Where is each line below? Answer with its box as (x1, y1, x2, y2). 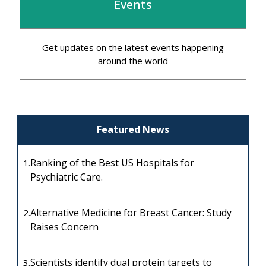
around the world (98, 54, 168, 66)
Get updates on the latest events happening (42, 41, 224, 53)
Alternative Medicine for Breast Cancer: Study (30, 205, 232, 219)
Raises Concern (30, 220, 99, 233)
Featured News (96, 123, 169, 137)
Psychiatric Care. (30, 170, 103, 183)
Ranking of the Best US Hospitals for (30, 156, 194, 169)
